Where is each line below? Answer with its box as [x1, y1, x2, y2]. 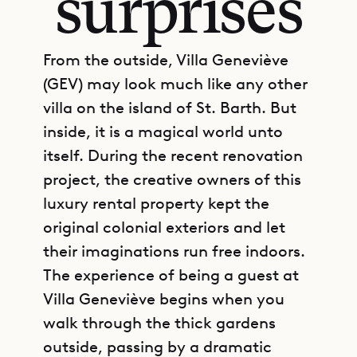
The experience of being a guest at [43, 265, 299, 284]
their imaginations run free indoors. [43, 241, 305, 261]
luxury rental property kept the [43, 194, 269, 213]
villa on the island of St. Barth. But [43, 98, 296, 117]
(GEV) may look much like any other [43, 74, 308, 93]
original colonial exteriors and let [43, 218, 285, 237]
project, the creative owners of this [43, 170, 301, 189]
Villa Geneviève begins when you [43, 289, 284, 308]
